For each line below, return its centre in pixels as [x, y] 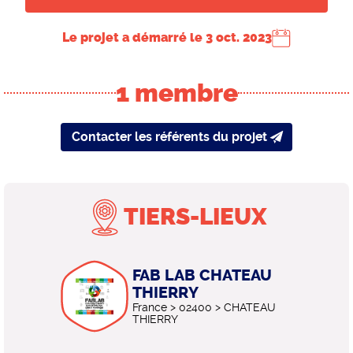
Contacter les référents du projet [169, 136]
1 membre [176, 93]
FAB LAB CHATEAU [202, 275]
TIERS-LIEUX [195, 217]
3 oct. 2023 [239, 37]
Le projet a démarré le [137, 37]
